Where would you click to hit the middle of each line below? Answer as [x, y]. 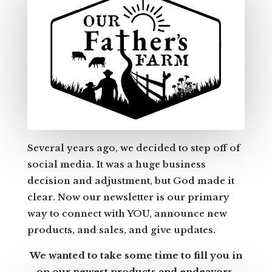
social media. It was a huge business [116, 164]
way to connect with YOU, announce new [127, 213]
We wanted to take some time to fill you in [136, 255]
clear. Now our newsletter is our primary [128, 197]
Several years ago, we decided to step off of [134, 148]
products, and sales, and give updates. [121, 229]
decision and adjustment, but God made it [131, 180]
